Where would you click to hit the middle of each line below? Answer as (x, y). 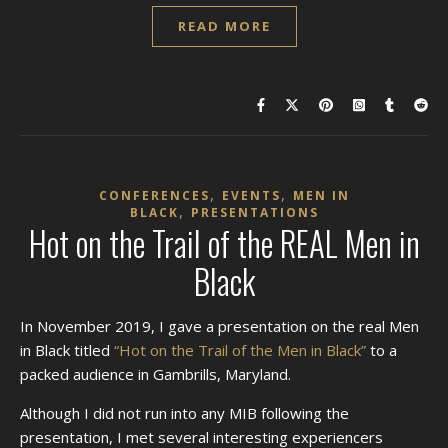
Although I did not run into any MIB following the (184, 412)
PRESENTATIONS (254, 212)
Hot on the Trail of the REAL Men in (224, 243)
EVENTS (251, 195)
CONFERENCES (154, 195)
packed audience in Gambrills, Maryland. (155, 373)
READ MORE (224, 25)
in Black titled (67, 349)
